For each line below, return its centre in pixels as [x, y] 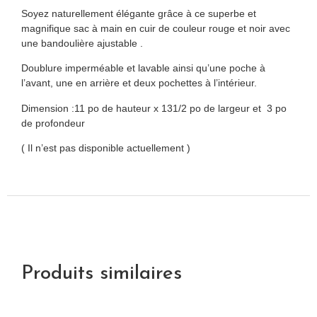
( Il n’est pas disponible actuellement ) [106, 148]
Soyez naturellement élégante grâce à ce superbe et [139, 13]
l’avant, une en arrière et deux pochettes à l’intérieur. [139, 83]
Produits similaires [102, 274]
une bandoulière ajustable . [82, 43]
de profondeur [53, 123]
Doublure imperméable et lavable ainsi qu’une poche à [143, 68]
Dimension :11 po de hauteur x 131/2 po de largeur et [141, 108]
